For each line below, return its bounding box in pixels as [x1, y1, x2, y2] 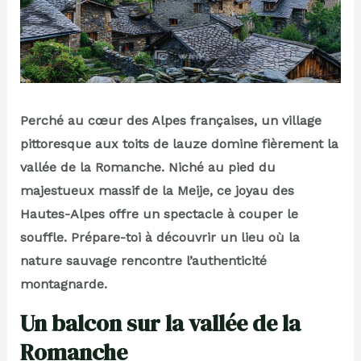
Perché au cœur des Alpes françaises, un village [19, 113, 322, 129]
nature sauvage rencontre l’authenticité [19, 253, 267, 269]
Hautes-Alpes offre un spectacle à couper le [19, 206, 298, 222]
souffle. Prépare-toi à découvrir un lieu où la [19, 230, 300, 246]
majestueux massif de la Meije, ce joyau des [19, 183, 294, 199]
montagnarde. [19, 276, 107, 293]
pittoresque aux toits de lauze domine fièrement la [19, 136, 338, 152]
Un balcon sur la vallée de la [19, 308, 301, 339]
